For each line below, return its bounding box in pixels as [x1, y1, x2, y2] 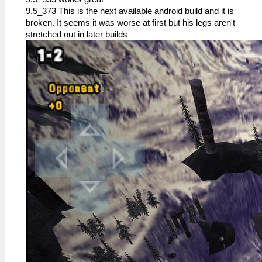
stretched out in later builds [26, 29, 127, 39]
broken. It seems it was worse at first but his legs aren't [26, 18, 235, 27]
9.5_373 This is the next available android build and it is [26, 6, 234, 16]
